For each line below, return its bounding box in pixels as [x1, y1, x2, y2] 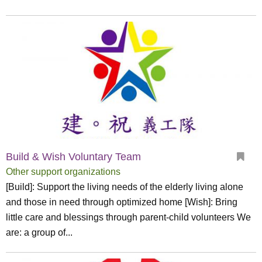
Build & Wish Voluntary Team [6, 151, 141, 163]
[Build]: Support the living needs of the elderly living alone [6, 182, 243, 192]
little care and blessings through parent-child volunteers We [6, 212, 251, 222]
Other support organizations [6, 167, 120, 177]
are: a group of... [6, 227, 73, 237]
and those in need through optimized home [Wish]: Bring [6, 197, 237, 207]
